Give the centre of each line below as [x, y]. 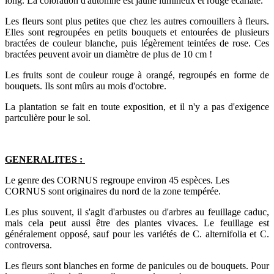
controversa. [30, 245]
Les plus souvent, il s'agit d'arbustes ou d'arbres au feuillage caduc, [137, 212]
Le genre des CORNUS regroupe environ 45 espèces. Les [117, 180]
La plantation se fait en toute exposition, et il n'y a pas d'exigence [137, 106]
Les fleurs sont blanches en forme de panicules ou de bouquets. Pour [137, 265]
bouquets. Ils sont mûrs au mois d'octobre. [86, 86]
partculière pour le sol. [48, 117]
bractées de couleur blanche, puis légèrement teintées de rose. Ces [137, 43]
